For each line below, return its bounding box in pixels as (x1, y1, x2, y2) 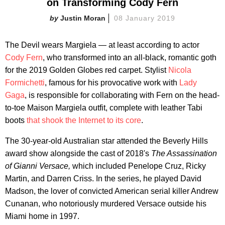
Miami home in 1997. (5, 211, 79, 220)
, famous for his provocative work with (45, 78, 179, 87)
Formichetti (5, 78, 45, 87)
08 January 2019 (114, 14, 175, 22)
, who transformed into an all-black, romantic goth (43, 53, 216, 62)
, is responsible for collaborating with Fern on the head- (25, 90, 219, 99)
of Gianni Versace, (5, 161, 72, 170)
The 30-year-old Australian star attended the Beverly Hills (5, 136, 208, 145)
